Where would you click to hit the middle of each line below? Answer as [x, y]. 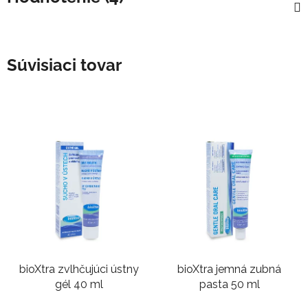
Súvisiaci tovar [64, 65]
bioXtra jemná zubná [229, 269]
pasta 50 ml [229, 284]
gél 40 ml [79, 284]
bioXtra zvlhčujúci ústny [79, 269]
